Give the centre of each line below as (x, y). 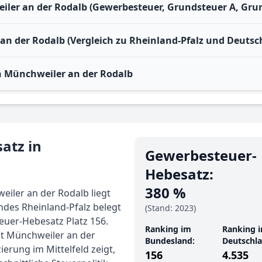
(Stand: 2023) (170, 208)
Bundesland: (170, 241)
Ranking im (168, 229)
